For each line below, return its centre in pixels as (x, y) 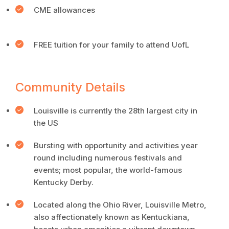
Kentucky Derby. (65, 182)
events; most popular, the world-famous (108, 170)
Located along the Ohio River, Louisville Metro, (120, 205)
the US (46, 123)
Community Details (70, 87)
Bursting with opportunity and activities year (116, 145)
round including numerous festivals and (108, 158)
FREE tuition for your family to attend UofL (111, 45)
